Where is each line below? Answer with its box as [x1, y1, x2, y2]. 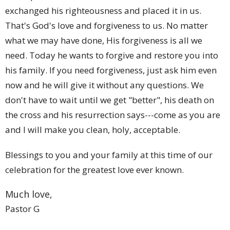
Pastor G [5, 203, 40, 215]
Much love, [5, 188, 52, 201]
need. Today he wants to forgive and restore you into [5, 49, 218, 62]
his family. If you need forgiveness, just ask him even [5, 64, 217, 76]
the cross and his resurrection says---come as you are [5, 109, 220, 121]
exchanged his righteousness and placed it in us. [5, 5, 201, 17]
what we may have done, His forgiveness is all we [5, 34, 202, 47]
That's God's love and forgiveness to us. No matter [5, 20, 208, 32]
